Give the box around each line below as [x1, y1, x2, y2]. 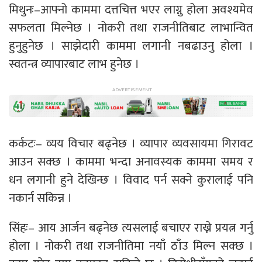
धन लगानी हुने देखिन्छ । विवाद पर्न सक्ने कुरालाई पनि [9, 169, 253, 190]
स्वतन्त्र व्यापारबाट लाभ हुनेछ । [9, 53, 139, 74]
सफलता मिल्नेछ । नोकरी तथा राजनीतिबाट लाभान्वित [9, 17, 253, 38]
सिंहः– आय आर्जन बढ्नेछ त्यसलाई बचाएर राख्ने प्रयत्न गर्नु [9, 217, 253, 238]
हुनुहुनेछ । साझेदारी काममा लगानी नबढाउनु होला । [9, 35, 253, 56]
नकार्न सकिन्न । [9, 187, 72, 208]
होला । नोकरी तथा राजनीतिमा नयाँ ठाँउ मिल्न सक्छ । [9, 235, 253, 256]
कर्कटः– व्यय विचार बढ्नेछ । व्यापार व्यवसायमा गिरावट [9, 133, 253, 154]
